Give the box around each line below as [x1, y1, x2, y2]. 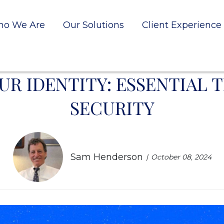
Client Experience [141, 19, 221, 31]
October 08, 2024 [150, 152, 211, 161]
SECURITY [69, 95, 154, 119]
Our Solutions [62, 19, 124, 31]
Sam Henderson [70, 151, 143, 162]
